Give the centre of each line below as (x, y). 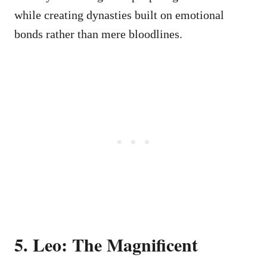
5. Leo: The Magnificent (106, 244)
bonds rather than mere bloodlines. (98, 34)
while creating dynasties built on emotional (119, 15)
